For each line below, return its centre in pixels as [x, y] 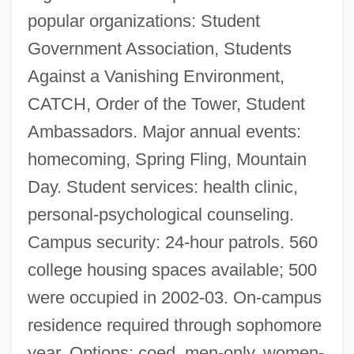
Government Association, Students [159, 48]
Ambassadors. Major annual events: [164, 131]
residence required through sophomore [174, 325]
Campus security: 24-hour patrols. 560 [172, 242]
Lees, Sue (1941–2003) [78, 333]
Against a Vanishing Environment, [156, 76]
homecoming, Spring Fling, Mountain [167, 159]
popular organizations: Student [143, 21]
